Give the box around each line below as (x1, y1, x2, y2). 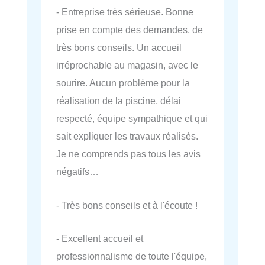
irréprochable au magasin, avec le (56, 60, 198, 71)
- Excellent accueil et (56, 232, 143, 244)
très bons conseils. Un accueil (56, 42, 182, 53)
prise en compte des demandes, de (56, 24, 203, 35)
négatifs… (56, 166, 99, 177)
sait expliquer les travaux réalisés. (56, 131, 198, 142)
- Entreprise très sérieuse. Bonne (56, 7, 193, 18)
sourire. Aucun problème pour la (56, 77, 190, 89)
